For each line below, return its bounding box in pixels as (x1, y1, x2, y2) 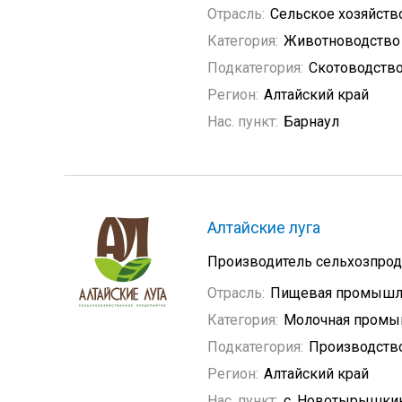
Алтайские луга (207, 218, 320, 237)
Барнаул (284, 113, 339, 130)
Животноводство (284, 32, 400, 49)
